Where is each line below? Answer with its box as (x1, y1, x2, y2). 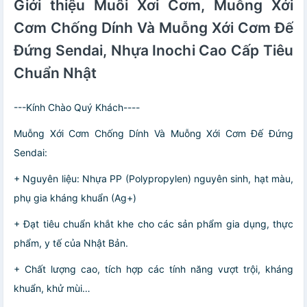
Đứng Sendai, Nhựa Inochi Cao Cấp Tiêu (14, 41, 293, 59)
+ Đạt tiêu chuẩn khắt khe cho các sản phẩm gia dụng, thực (14, 217, 293, 230)
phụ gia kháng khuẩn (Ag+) (14, 191, 136, 204)
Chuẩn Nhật (14, 64, 97, 82)
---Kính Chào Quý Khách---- (14, 101, 140, 113)
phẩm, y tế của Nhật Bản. (14, 236, 128, 249)
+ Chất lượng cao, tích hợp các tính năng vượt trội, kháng (14, 262, 293, 275)
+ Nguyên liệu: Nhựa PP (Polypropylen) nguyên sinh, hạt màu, (14, 172, 293, 184)
